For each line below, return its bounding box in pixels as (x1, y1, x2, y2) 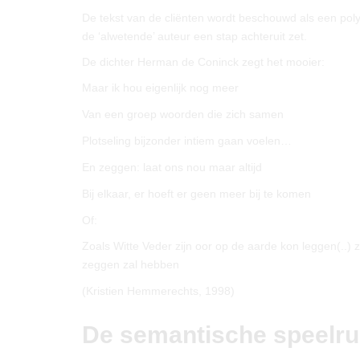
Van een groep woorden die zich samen (82, 108, 284, 121)
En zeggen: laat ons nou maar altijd (82, 161, 262, 174)
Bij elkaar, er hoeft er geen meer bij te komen (82, 187, 311, 200)
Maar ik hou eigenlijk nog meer (82, 81, 239, 94)
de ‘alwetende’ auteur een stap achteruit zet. (82, 30, 307, 43)
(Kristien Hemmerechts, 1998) (82, 284, 235, 297)
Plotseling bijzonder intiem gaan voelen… (82, 134, 292, 147)
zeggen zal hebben (82, 258, 179, 271)
